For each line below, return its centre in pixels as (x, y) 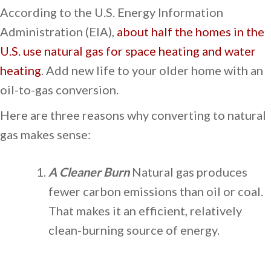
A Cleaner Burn (90, 172)
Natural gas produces (190, 172)
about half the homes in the (191, 32)
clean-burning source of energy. (134, 230)
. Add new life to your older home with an (152, 70)
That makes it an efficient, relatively (145, 211)
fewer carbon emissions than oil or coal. (156, 191)
